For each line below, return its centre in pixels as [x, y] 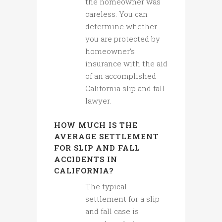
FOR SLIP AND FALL [97, 148]
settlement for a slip [122, 199]
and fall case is [112, 211]
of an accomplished [121, 76]
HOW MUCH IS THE [96, 125]
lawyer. [98, 101]
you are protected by [123, 39]
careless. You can [116, 14]
